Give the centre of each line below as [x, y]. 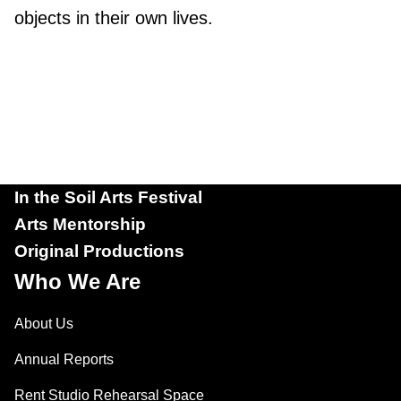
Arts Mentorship [80, 224]
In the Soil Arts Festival [108, 197]
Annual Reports [64, 359]
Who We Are [77, 282]
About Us [44, 324]
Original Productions [99, 251]
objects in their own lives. [114, 18]
